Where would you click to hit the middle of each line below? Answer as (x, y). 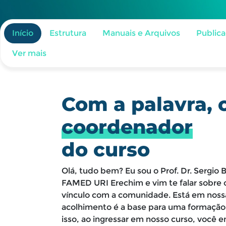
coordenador (127, 127)
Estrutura (68, 33)
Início (23, 33)
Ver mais (29, 53)
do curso (106, 150)
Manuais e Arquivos (141, 33)
